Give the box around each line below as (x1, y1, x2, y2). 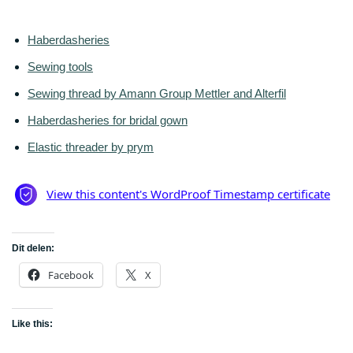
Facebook (48, 268, 94, 283)
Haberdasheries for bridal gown (28, 113, 188, 128)
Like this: (12, 318, 53, 330)
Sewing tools (28, 60, 93, 74)
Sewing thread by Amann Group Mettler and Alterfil (28, 87, 286, 101)
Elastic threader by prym (28, 140, 154, 154)
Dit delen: (12, 243, 54, 255)
